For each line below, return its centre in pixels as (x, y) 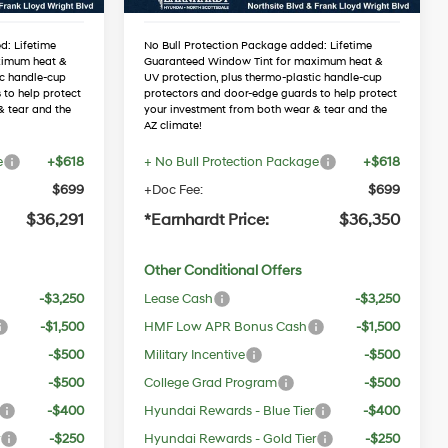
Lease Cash (179, 298)
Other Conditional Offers (223, 270)
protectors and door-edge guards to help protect (271, 93)
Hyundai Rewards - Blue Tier (229, 410)
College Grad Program (211, 382)
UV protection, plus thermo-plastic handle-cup (263, 77)
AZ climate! (173, 125)
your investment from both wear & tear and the (266, 109)
